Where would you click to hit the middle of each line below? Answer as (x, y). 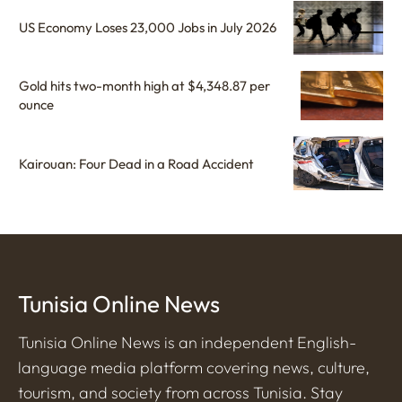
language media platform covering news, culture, (194, 368)
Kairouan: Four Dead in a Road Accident (136, 163)
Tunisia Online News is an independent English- (187, 343)
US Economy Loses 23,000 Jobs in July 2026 (148, 28)
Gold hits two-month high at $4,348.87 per (144, 86)
